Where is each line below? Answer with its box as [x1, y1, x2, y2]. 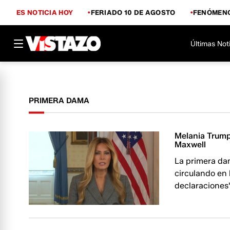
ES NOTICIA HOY [16, 8, 73, 16]
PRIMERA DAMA [29, 96, 89, 105]
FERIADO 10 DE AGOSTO [90, 8, 176, 16]
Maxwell [175, 140, 206, 149]
